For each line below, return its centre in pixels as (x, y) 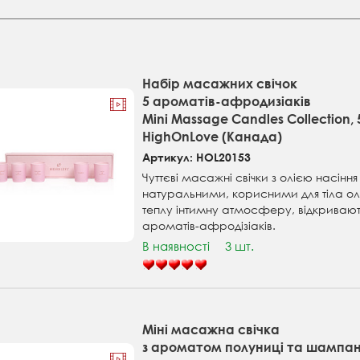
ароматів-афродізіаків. (209, 226)
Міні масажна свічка (211, 329)
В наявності (176, 246)
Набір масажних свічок (220, 84)
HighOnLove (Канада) (213, 137)
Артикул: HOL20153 (197, 157)
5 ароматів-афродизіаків (227, 101)
